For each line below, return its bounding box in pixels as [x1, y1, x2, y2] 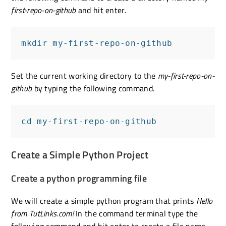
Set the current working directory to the [11, 69, 158, 82]
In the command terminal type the [73, 207, 198, 219]
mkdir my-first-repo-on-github [21, 38, 173, 48]
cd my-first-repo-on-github [21, 116, 157, 126]
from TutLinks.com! [11, 207, 74, 219]
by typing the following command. [32, 82, 155, 94]
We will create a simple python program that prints [11, 194, 196, 207]
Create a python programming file [11, 171, 147, 185]
